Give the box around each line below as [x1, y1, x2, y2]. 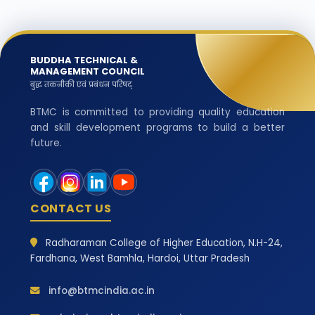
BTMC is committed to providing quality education [30, 105, 285, 119]
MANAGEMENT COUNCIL [30, 64, 146, 78]
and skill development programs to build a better [30, 120, 285, 134]
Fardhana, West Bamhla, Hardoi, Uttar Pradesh [30, 251, 250, 265]
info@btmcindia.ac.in [46, 283, 155, 297]
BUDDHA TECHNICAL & [30, 53, 139, 67]
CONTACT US [30, 200, 112, 217]
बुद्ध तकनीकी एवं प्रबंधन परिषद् [30, 79, 133, 90]
